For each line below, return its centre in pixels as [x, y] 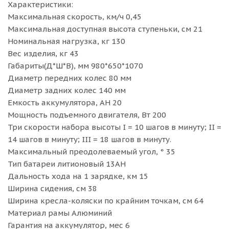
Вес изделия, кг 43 [43, 53]
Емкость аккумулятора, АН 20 [65, 102]
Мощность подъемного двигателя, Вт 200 [87, 115]
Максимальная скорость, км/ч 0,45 [75, 17]
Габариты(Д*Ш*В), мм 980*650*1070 [75, 66]
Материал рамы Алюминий [60, 213]
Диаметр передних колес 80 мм [70, 78]
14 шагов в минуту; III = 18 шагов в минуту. [89, 139]
